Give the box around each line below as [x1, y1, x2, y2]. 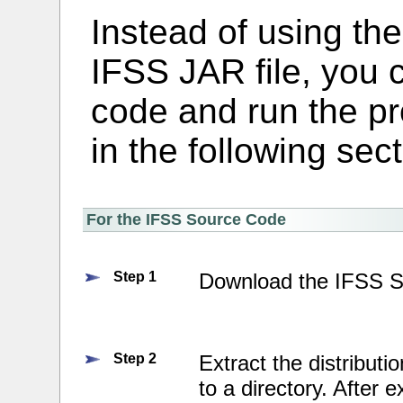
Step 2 [113, 351, 157, 366]
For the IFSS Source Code [86, 210, 287, 228]
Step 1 [113, 269, 157, 284]
